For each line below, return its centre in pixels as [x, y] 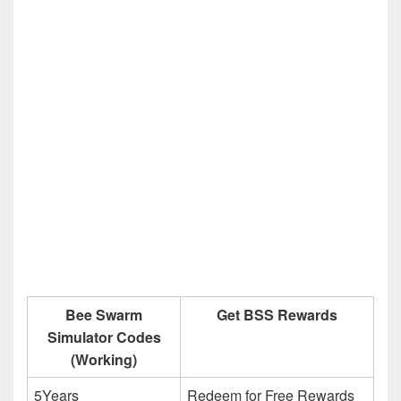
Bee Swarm [104, 314]
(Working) [104, 359]
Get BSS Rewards [277, 314]
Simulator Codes [104, 337]
